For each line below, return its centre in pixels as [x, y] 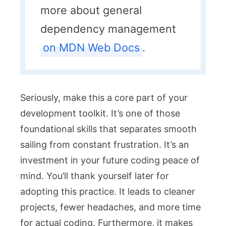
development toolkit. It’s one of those [100, 113]
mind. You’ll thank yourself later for [95, 176]
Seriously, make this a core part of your [104, 97]
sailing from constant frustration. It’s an [105, 144]
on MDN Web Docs [91, 47]
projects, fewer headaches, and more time [110, 207]
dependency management [108, 29]
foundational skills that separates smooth [108, 129]
